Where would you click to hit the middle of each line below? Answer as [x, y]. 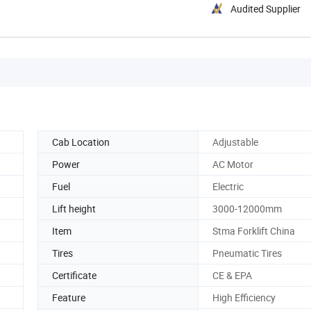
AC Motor [233, 164]
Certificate [74, 275]
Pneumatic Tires [247, 253]
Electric [228, 186]
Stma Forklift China [254, 230]
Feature [69, 297]
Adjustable [235, 142]
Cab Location [81, 142]
